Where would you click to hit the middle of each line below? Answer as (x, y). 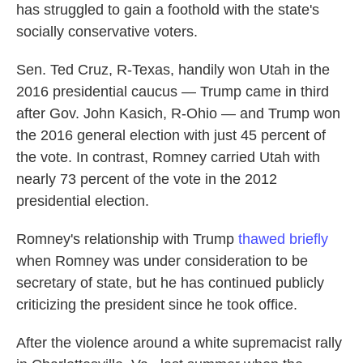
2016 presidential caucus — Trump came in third (173, 92)
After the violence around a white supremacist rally (179, 343)
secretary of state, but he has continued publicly (170, 283)
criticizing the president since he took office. (157, 305)
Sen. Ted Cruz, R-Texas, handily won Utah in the (173, 70)
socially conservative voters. (107, 32)
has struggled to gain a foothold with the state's (168, 10)
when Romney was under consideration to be (162, 261)
